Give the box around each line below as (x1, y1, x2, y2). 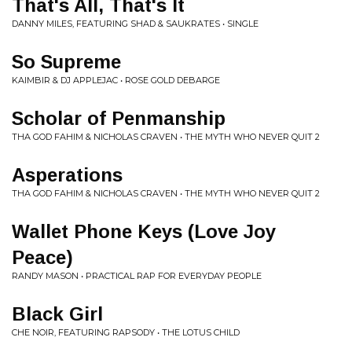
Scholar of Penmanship (12, 108, 225, 129)
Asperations (12, 164, 123, 185)
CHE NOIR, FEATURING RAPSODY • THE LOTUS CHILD (12, 327, 240, 338)
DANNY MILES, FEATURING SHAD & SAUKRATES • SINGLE (12, 18, 258, 29)
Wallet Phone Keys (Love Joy (12, 221, 276, 242)
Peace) (12, 247, 73, 268)
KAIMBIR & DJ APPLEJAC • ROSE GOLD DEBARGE (12, 75, 220, 86)
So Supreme (12, 51, 121, 72)
